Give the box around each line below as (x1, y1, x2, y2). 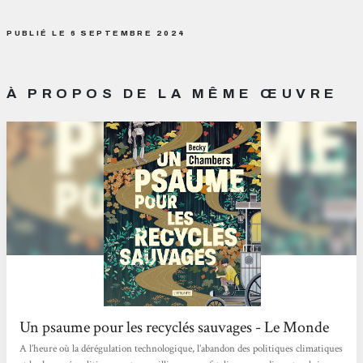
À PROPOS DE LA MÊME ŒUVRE (6, 85, 339, 101)
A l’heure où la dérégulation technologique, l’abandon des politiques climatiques (19, 342, 344, 357)
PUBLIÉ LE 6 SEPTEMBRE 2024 (6, 28, 186, 37)
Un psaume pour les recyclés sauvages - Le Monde (19, 316, 330, 338)
